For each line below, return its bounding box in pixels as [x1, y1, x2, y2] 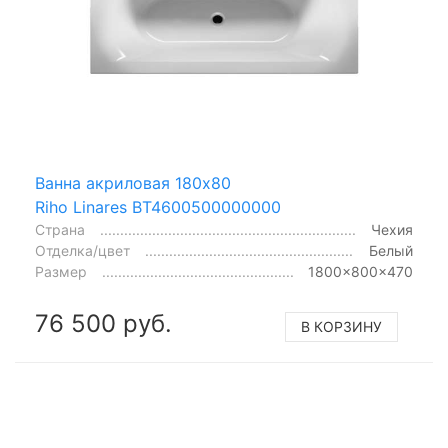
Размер [35, 263, 87, 280]
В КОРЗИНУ [301, 318, 382, 335]
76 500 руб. [35, 309, 172, 338]
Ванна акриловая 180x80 [35, 173, 231, 193]
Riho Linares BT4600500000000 [35, 197, 281, 217]
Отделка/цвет [35, 242, 130, 259]
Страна [35, 221, 85, 238]
